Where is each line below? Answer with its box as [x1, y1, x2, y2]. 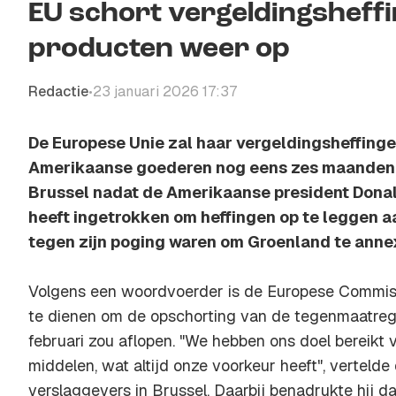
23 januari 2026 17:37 [93, 82, 237, 101]
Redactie [28, 82, 88, 101]
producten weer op [28, 35, 290, 64]
